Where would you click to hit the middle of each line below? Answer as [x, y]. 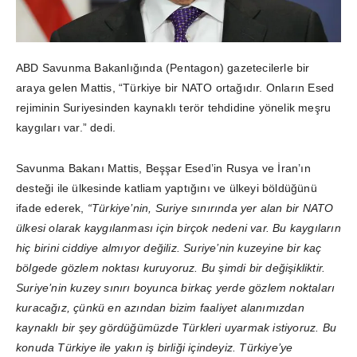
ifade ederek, [52, 208]
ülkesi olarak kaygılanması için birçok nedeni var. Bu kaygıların [178, 228]
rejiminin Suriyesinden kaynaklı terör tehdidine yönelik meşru [174, 107]
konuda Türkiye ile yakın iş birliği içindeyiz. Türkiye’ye [155, 347]
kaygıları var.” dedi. [66, 127]
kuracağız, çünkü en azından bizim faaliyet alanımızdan [160, 307]
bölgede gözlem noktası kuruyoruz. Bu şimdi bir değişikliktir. [171, 267]
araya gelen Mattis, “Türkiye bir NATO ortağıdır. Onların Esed [175, 87]
